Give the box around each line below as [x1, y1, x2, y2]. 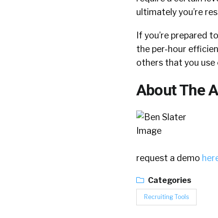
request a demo [136, 153, 202, 163]
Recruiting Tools [144, 193, 189, 200]
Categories [146, 176, 191, 185]
